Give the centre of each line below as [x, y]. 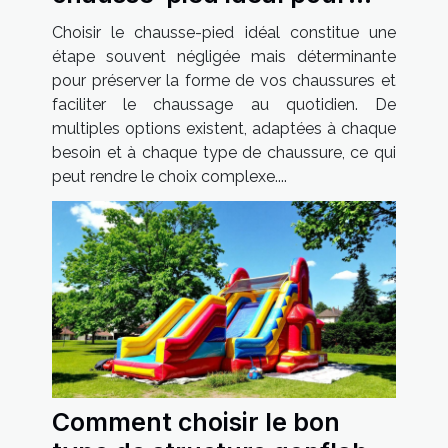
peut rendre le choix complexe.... [169, 177]
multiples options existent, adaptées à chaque [224, 129]
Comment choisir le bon [196, 421]
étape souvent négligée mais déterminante [224, 57]
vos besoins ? [133, 24]
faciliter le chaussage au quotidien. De [224, 105]
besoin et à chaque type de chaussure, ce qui [224, 153]
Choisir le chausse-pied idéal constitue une [224, 33]
